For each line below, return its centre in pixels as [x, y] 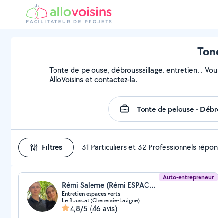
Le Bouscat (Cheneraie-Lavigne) [101, 200]
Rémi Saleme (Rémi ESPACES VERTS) [153, 185]
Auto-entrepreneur [189, 177]
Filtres [52, 147]
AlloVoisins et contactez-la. [93, 80]
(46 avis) [104, 209]
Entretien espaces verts [91, 194]
